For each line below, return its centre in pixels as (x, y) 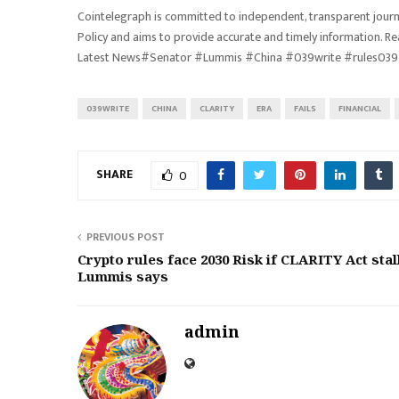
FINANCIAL (360, 109)
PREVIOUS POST (126, 237)
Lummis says (123, 277)
